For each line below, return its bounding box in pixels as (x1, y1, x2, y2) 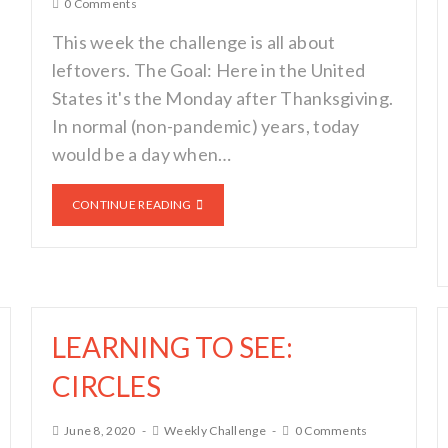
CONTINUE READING (71, 197, 192, 212)
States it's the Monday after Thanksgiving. (51, 87, 394, 109)
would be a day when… (51, 143, 232, 165)
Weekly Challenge (164, 423, 266, 438)
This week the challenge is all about (51, 31, 336, 53)
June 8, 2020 (63, 423, 136, 438)
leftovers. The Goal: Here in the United (51, 59, 366, 81)
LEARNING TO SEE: (51, 330, 293, 364)
